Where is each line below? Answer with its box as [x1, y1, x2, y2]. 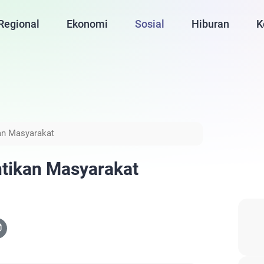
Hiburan [192, 18, 230, 30]
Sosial [135, 18, 165, 30]
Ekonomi [67, 18, 108, 30]
